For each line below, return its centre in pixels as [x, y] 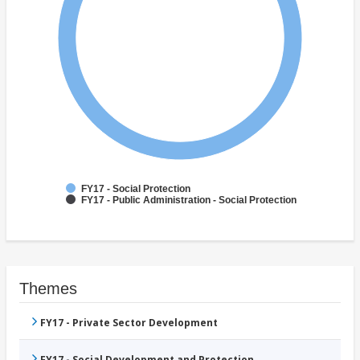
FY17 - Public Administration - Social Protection [189, 200]
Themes [48, 289]
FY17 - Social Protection [136, 189]
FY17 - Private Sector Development [129, 323]
